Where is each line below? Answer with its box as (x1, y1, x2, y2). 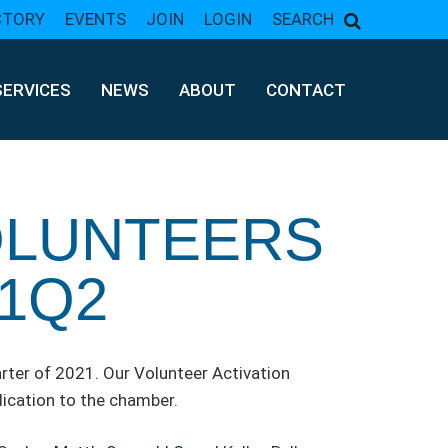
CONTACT (266, 79, 346, 100)
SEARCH (272, 9, 334, 29)
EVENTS (65, 9, 126, 29)
